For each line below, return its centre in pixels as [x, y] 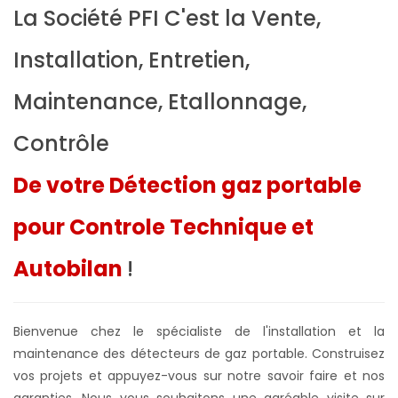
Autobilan [70, 268]
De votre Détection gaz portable [187, 185]
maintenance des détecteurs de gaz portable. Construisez [199, 353]
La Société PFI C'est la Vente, [167, 18]
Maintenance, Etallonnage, [160, 101]
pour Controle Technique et [163, 227]
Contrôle [61, 143]
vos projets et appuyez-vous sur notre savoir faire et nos [199, 375]
